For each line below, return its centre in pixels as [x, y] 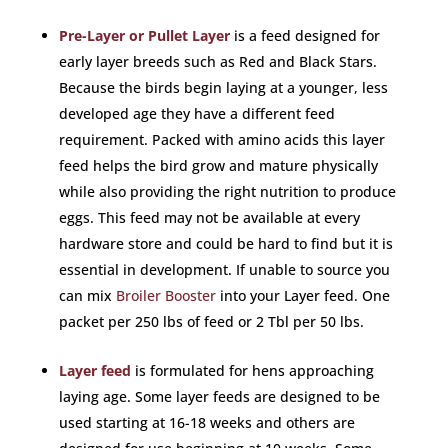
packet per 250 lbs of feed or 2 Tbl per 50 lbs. [211, 321]
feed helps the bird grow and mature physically [218, 165]
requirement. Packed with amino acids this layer [221, 139]
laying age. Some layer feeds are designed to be [219, 396]
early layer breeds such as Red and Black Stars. [217, 61]
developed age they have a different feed [196, 113]
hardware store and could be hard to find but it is [225, 243]
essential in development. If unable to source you [224, 269]
